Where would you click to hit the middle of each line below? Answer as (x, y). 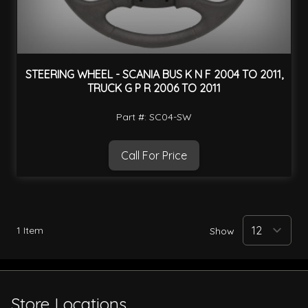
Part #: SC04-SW (154, 117)
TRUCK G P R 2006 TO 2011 (154, 88)
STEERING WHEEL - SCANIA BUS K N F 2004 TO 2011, (154, 75)
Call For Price (154, 155)
